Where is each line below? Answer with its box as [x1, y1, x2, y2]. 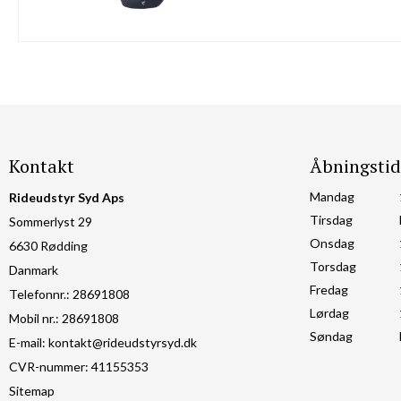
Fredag [310, 282, 348, 298]
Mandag [310, 189, 354, 205]
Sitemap [9, 383, 55, 399]
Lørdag [310, 305, 349, 321]
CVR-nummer [9, 359, 85, 375]
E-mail [9, 335, 42, 351]
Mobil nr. [9, 311, 55, 327]
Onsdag [310, 235, 354, 252]
